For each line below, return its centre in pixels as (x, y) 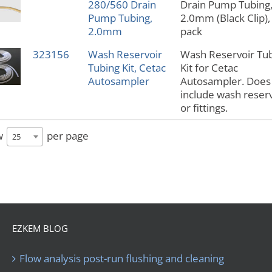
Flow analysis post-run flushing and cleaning (122, 259)
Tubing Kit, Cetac (127, 68)
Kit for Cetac (209, 68)
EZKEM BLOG (40, 229)
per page (66, 135)
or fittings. (204, 108)
